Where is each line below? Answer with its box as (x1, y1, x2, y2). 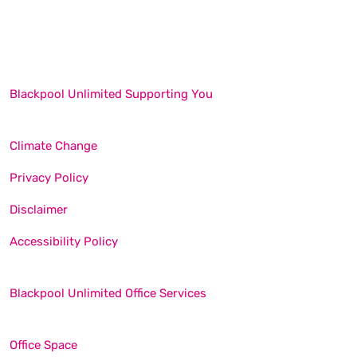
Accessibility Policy (10, 233, 118, 249)
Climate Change (10, 138, 97, 153)
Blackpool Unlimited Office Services (10, 285, 206, 300)
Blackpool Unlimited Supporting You (10, 86, 213, 101)
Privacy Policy (10, 170, 88, 185)
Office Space (10, 337, 77, 352)
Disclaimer (10, 202, 68, 217)
